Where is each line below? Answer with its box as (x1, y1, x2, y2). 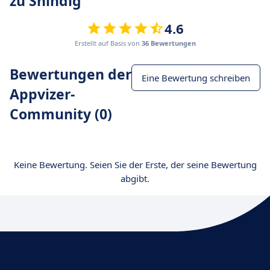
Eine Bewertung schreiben (142, 72, 250, 84)
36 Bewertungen (142, 39, 196, 48)
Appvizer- (10, 84, 75, 104)
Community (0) (10, 104, 112, 124)
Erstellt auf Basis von (75, 39, 142, 48)
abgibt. (121, 172, 149, 184)
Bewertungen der (10, 64, 131, 84)
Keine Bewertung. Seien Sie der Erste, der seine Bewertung (13, 159, 257, 171)
